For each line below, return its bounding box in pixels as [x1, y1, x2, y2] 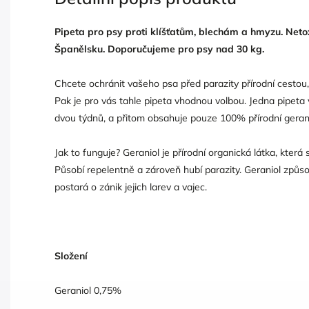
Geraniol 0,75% [54, 283, 121, 297]
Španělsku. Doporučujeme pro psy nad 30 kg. [54, 42, 264, 55]
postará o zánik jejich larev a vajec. [54, 180, 207, 193]
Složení [54, 249, 88, 262]
